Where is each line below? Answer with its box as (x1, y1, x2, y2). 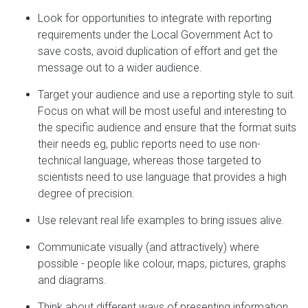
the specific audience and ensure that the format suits (38, 121, 296, 134)
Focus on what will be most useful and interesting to (38, 104, 287, 118)
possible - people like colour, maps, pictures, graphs (38, 257, 286, 270)
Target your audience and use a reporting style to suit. (38, 88, 296, 101)
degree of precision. (38, 187, 135, 200)
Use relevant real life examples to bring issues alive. (38, 214, 285, 227)
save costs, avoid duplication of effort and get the (38, 45, 278, 58)
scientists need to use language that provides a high (38, 170, 287, 184)
